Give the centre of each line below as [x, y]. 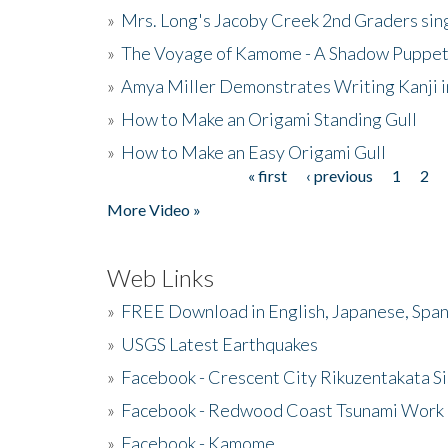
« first [267, 175]
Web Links [160, 277]
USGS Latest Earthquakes [219, 343]
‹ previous [339, 175]
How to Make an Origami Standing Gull [269, 118]
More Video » [154, 209]
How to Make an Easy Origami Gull [253, 151]
